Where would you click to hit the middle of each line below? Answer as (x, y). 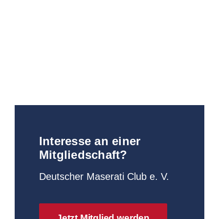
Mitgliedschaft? (83, 155)
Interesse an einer (90, 141)
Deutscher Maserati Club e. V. (104, 176)
